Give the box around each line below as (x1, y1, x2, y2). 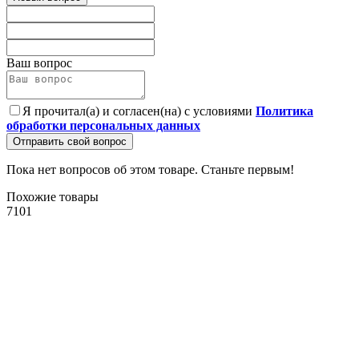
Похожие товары (6, 190, 99, 204)
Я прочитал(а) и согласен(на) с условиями (22, 104, 256, 119)
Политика (256, 104, 313, 119)
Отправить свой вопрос (13, 135, 127, 148)
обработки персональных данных (6, 119, 200, 133)
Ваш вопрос (6, 56, 72, 71)
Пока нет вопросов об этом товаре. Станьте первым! (6, 163, 294, 177)
